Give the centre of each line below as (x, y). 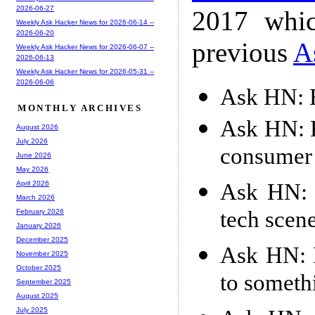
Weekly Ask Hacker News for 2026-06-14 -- (85, 22)
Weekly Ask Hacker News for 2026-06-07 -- (85, 46)
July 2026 (32, 141)
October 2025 (39, 268)
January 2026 (39, 226)
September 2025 (44, 282)
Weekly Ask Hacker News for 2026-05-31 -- (85, 71)
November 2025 (42, 254)
